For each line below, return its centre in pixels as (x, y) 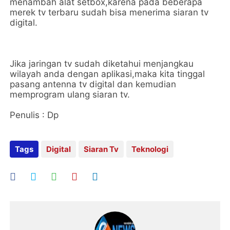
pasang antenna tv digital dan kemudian (93, 84)
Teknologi (150, 149)
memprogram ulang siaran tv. (70, 94)
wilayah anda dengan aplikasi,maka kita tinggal (108, 74)
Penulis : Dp (34, 115)
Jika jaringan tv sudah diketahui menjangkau (102, 64)
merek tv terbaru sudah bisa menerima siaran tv (109, 12)
